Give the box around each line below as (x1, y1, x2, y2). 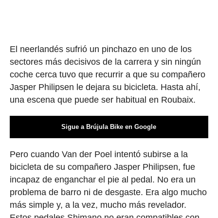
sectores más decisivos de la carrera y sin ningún (9, 57, 201, 67)
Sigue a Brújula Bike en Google (61, 123, 157, 131)
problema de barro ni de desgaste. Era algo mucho (9, 187, 207, 198)
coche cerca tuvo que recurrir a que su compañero (9, 70, 205, 80)
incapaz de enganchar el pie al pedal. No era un (9, 175, 196, 185)
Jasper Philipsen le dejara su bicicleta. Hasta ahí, (9, 82, 200, 92)
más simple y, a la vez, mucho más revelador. (9, 200, 186, 210)
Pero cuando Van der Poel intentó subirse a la (9, 149, 188, 160)
